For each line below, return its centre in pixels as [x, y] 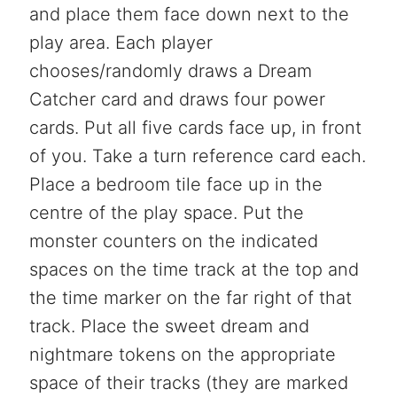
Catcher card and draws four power [177, 99]
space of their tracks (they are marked [188, 382]
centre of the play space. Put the [166, 212]
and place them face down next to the [189, 14]
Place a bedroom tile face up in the [175, 184]
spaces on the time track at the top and [194, 269]
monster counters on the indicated [173, 241]
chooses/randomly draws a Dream [170, 70]
